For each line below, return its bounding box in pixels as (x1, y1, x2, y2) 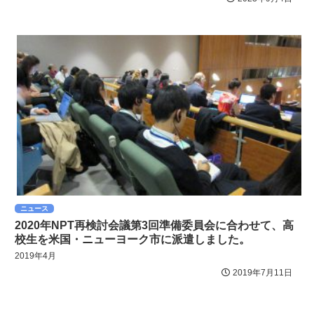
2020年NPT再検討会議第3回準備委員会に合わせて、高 (15, 219, 294, 231)
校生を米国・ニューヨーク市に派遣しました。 (15, 233, 250, 245)
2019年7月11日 (233, 267, 292, 278)
